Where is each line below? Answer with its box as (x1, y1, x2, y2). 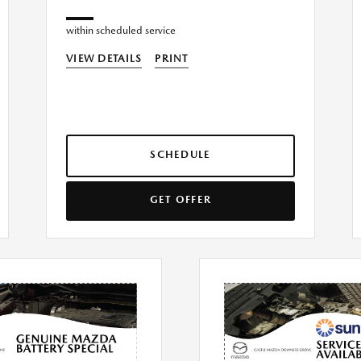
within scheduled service (66, 24, 176, 37)
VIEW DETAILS (66, 52, 143, 65)
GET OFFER (149, 193, 212, 206)
